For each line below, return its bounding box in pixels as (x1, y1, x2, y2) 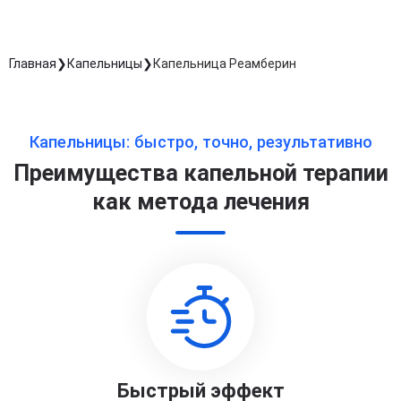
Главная (9, 55, 56, 71)
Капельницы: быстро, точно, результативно (29, 132, 372, 152)
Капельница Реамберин (153, 56, 296, 71)
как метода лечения (91, 189, 310, 215)
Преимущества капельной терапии (13, 160, 388, 186)
